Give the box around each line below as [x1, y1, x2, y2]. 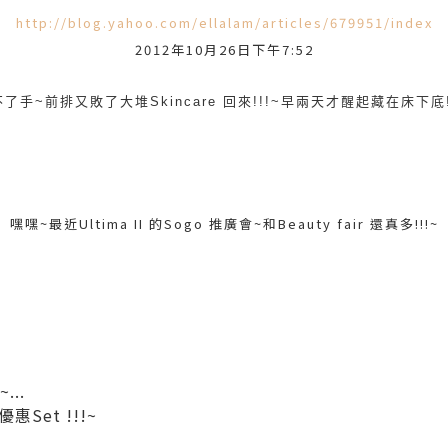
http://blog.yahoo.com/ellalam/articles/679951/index [15, 13, 433, 32]
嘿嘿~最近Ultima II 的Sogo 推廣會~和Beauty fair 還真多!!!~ [9, 214, 439, 233]
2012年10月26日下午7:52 [134, 40, 314, 59]
